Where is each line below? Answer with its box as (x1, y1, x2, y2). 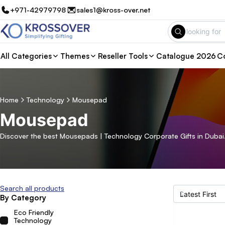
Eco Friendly (14, 208, 54, 216)
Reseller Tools (98, 51, 148, 61)
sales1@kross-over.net (76, 6, 151, 14)
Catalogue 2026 (156, 51, 216, 61)
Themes (60, 51, 89, 61)
